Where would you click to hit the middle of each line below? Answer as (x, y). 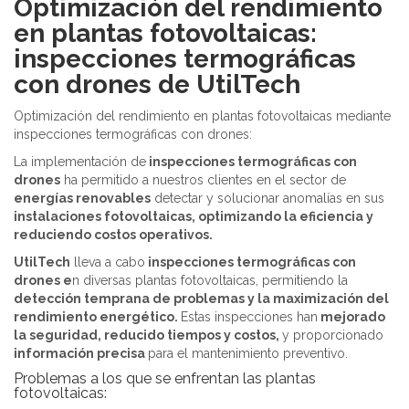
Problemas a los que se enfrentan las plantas (165, 379)
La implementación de (80, 162)
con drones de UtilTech (157, 85)
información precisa (81, 354)
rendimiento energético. (97, 317)
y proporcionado (333, 336)
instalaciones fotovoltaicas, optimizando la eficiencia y (194, 217)
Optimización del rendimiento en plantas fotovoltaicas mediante (202, 116)
